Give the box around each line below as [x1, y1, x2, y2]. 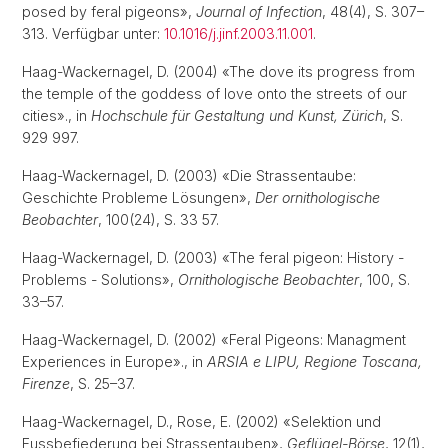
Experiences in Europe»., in [22, 353, 207, 370]
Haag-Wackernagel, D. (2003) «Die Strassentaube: [22, 167, 356, 184]
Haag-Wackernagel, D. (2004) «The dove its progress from [22, 63, 415, 80]
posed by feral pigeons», [22, 3, 196, 20]
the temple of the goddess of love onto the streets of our [22, 85, 407, 102]
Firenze [22, 375, 70, 392]
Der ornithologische [255, 189, 380, 206]
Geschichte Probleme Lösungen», [22, 189, 255, 206]
